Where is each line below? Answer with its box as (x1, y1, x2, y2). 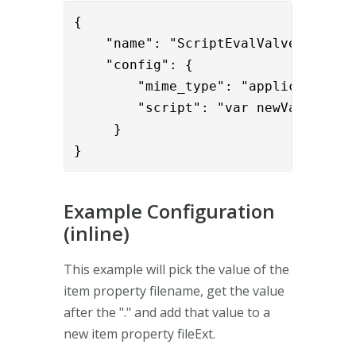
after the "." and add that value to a (64, 303, 270, 321)
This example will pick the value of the (64, 260, 289, 278)
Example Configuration (64, 197, 275, 224)
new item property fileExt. (64, 324, 215, 342)
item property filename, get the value (64, 281, 284, 300)
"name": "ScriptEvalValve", (74, 35, 312, 51)
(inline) (64, 219, 130, 246)
